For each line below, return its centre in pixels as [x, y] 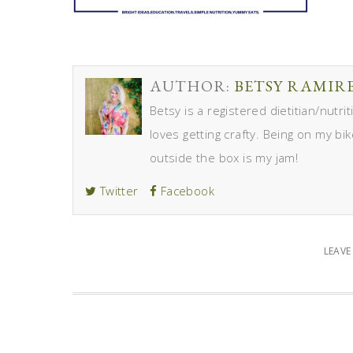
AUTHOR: [191, 85]
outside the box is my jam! [224, 157]
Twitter [117, 190]
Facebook [186, 190]
